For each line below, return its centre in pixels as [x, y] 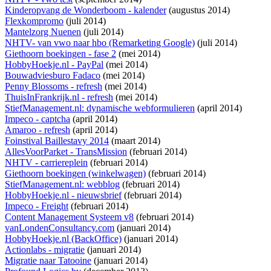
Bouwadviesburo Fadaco [53, 76]
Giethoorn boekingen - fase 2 [60, 54]
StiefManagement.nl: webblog [62, 184]
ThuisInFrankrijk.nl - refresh [59, 97]
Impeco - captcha [38, 119]
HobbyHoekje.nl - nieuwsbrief [63, 195]
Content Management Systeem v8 [69, 217]
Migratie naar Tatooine [48, 261]
